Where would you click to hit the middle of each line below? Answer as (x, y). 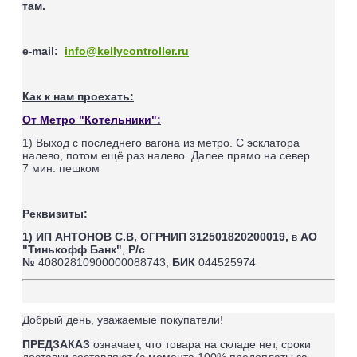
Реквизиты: (55, 214)
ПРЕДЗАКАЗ (58, 345)
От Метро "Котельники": (92, 120)
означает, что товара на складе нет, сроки (202, 345)
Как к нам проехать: (78, 97)
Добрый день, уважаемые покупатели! (123, 320)
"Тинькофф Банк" (72, 250)
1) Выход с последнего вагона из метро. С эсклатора (161, 143)
